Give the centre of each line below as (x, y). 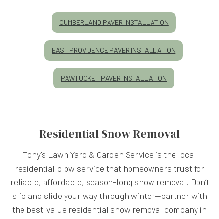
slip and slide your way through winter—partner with (109, 195)
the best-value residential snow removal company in (109, 209)
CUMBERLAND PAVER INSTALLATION (114, 22)
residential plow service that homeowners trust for (109, 168)
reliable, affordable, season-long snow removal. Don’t (109, 182)
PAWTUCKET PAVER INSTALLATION (114, 78)
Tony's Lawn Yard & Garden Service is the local (109, 154)
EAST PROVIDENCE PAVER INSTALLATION (114, 50)
